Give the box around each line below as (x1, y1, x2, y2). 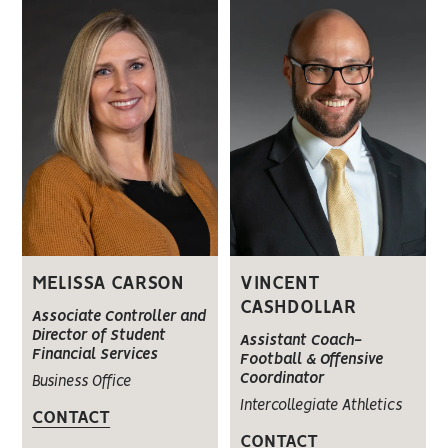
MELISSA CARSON (32, 275, 185, 294)
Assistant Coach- (239, 334, 362, 349)
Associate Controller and (32, 310, 207, 325)
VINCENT (239, 275, 320, 294)
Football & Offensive (239, 353, 383, 368)
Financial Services (32, 348, 159, 363)
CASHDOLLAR (239, 299, 357, 318)
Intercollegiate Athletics (239, 399, 402, 414)
